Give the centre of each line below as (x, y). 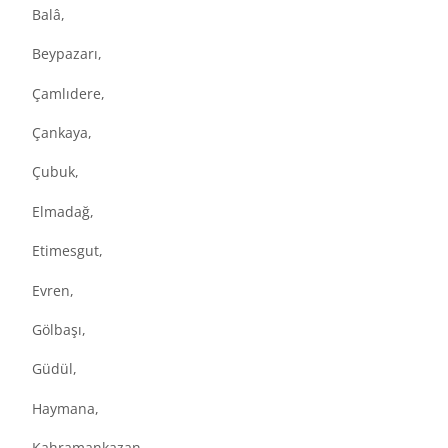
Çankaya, (62, 133)
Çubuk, (55, 172)
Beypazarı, (67, 54)
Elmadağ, (63, 211)
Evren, (53, 290)
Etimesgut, (67, 251)
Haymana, (65, 408)
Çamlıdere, (68, 93)
